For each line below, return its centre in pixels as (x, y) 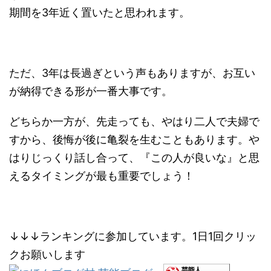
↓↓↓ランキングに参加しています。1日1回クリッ (133, 236)
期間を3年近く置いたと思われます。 (100, 12)
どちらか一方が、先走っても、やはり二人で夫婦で (134, 121)
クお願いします (47, 254)
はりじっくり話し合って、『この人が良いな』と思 (134, 157)
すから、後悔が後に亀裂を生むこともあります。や (134, 139)
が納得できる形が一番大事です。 (91, 91)
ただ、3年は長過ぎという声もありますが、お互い (132, 73)
